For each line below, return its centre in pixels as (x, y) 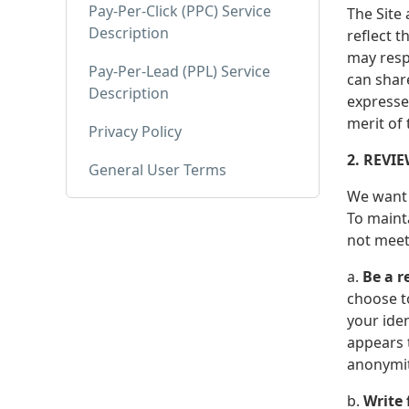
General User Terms (157, 170)
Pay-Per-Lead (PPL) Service (179, 71)
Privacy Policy (135, 131)
